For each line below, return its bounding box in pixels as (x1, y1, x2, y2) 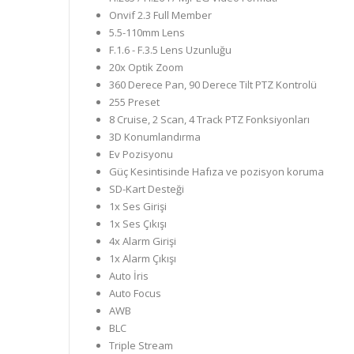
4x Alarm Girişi (109, 233, 176, 248)
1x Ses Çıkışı (109, 216, 167, 231)
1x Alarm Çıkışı (109, 250, 176, 265)
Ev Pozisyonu (109, 146, 173, 161)
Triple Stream (109, 337, 173, 352)
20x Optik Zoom (109, 59, 183, 74)
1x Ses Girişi (109, 198, 167, 213)
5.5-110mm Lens (109, 24, 185, 40)
